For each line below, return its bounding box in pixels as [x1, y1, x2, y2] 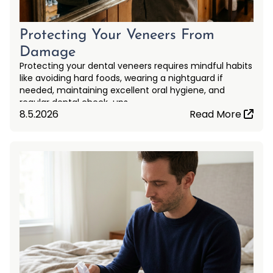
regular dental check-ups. [19, 96, 130, 108]
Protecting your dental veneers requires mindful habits [19, 59, 252, 72]
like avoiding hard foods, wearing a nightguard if [19, 71, 223, 84]
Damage [19, 44, 76, 60]
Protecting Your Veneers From [19, 27, 214, 43]
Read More [190, 107, 244, 121]
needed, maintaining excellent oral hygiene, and [19, 83, 225, 96]
